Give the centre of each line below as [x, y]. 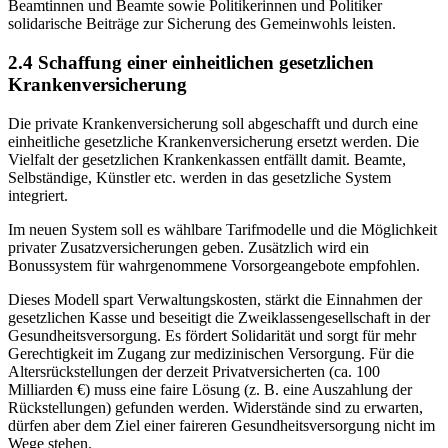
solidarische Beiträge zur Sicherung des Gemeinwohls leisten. [202, 24]
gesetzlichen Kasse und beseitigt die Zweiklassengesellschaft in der [219, 317]
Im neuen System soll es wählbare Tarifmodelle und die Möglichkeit [222, 229]
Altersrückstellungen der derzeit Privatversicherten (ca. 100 [194, 371]
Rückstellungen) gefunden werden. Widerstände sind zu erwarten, [215, 407]
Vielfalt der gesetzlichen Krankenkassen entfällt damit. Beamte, [207, 159]
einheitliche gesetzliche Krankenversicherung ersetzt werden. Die [213, 141]
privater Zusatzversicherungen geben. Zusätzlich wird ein [188, 247]
